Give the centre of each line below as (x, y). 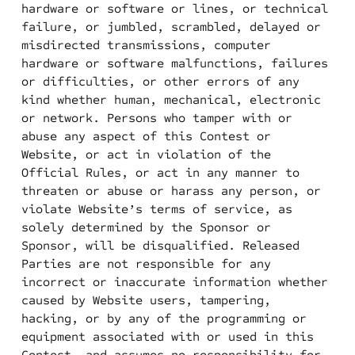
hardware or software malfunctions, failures (174, 63)
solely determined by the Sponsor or (146, 227)
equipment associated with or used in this (167, 336)
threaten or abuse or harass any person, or (171, 191)
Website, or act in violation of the (146, 154)
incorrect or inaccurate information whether (174, 282)
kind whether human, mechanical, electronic (171, 99)
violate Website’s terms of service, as (157, 209)
